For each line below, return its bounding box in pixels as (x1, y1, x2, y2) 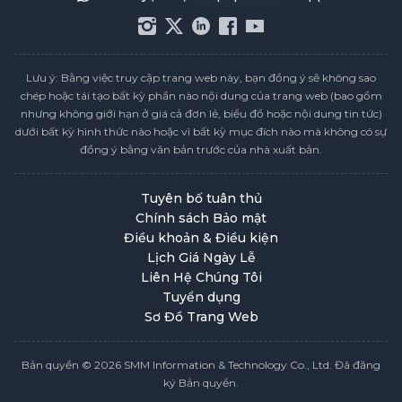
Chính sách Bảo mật (135, 210, 267, 227)
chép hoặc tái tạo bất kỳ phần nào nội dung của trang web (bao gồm (20, 89, 382, 103)
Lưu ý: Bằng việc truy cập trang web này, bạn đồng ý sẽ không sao (26, 71, 376, 85)
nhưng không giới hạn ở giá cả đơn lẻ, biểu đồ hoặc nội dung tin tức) (20, 107, 382, 121)
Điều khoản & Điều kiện (124, 230, 278, 247)
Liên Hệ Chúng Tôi (140, 269, 262, 286)
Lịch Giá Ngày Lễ (146, 249, 256, 267)
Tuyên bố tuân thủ (140, 190, 262, 207)
